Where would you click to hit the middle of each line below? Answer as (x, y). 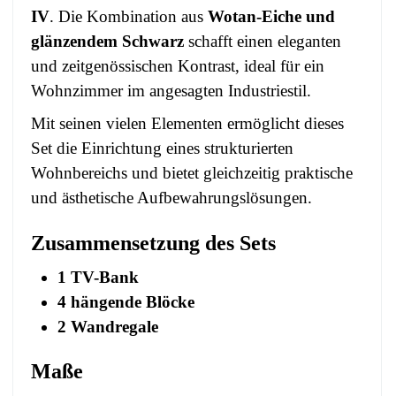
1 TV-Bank (98, 277)
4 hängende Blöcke (126, 301)
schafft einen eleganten (263, 41)
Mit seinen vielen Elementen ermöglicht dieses (187, 123)
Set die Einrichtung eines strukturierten (162, 148)
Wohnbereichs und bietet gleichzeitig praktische (192, 172)
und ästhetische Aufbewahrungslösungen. (171, 197)
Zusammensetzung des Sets (153, 243)
